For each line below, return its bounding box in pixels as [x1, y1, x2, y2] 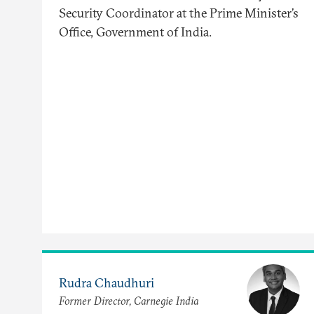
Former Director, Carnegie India [59, 293, 198, 308]
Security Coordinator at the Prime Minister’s [59, 5, 299, 22]
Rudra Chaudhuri [59, 274, 154, 291]
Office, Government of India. [59, 24, 212, 41]
